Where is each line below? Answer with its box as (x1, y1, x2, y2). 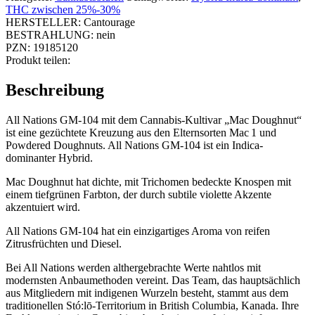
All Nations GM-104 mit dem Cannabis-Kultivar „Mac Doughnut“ (6, 113, 302, 126)
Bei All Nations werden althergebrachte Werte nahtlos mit (6, 261, 261, 274)
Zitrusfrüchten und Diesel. (6, 237, 122, 250)
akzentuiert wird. (6, 200, 80, 213)
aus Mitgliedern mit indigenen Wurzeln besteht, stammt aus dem (6, 286, 288, 299)
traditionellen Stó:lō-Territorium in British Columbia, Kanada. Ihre (6, 299, 299, 311)
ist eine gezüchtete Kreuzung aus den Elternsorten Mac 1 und (6, 126, 276, 139)
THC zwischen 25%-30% (6, 3, 120, 15)
